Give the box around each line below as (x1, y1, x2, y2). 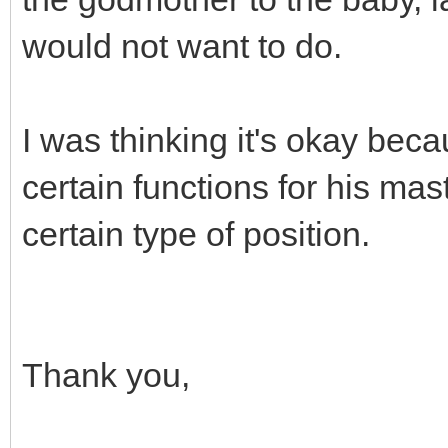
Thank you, (22, 356, 190, 394)
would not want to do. (22, 27, 342, 65)
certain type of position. (22, 215, 370, 253)
